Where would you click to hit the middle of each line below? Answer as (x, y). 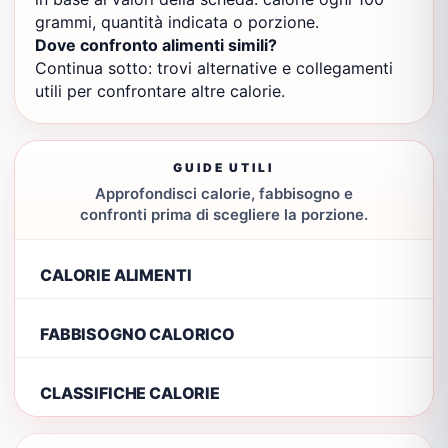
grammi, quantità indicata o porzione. (177, 22)
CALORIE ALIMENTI (116, 274)
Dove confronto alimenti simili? (156, 45)
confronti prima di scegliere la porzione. (224, 214)
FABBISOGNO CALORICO (137, 333)
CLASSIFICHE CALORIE (130, 392)
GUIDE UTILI (224, 167)
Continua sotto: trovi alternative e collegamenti (214, 68)
